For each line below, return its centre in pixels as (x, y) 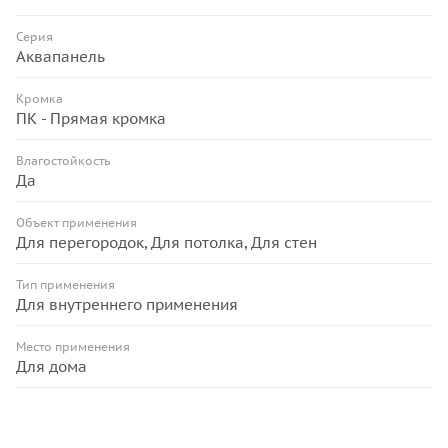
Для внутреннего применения (127, 305)
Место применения (73, 347)
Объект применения (76, 223)
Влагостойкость (63, 161)
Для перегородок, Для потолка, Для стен (166, 243)
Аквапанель (60, 57)
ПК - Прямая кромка (91, 119)
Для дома (51, 367)
